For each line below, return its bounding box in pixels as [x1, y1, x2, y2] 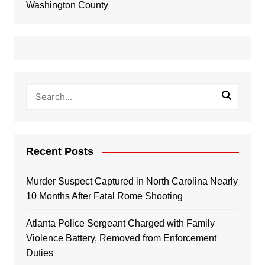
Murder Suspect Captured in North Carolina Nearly [25, 176, 238, 187]
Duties [25, 248, 53, 258]
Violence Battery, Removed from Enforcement [25, 233, 216, 244]
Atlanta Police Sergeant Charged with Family [25, 218, 215, 229]
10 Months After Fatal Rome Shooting [25, 191, 183, 202]
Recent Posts [25, 146, 93, 158]
